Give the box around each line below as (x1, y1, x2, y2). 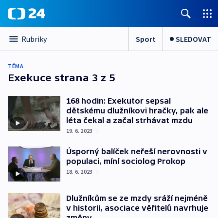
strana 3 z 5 (52, 72, 115, 83)
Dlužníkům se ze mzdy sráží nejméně (66, 193, 208, 202)
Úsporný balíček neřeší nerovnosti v (66, 147, 207, 156)
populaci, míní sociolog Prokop (66, 157, 185, 165)
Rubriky (21, 34, 47, 44)
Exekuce (8, 72, 52, 83)
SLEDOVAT (176, 34, 211, 44)
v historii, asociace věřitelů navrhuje (66, 203, 208, 212)
